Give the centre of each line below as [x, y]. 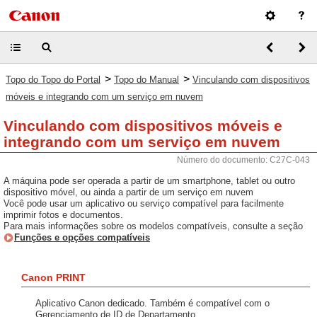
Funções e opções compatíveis [82, 237]
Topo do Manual [146, 80]
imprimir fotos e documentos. [63, 215]
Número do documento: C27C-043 [243, 160]
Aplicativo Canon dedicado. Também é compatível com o [152, 303]
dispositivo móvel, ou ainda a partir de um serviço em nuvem [128, 192]
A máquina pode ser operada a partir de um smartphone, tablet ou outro [149, 181]
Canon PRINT [53, 277]
